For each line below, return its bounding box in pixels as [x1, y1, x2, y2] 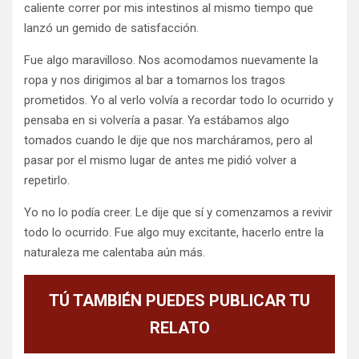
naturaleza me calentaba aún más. [24, 245, 205, 260]
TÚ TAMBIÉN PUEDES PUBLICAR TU [49, 291, 310, 310]
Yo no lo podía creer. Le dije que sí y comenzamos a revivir [24, 205, 333, 220]
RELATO [149, 318, 210, 337]
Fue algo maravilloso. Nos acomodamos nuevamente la [24, 53, 318, 67]
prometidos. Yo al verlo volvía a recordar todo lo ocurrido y [24, 93, 333, 107]
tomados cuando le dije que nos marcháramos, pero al [24, 133, 313, 147]
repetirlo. [24, 173, 70, 188]
